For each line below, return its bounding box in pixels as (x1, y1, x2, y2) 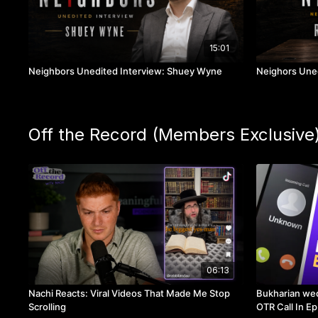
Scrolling (28, 300, 67, 312)
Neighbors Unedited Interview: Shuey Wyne (28, 65, 223, 77)
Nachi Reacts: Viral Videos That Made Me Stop (28, 287, 231, 299)
